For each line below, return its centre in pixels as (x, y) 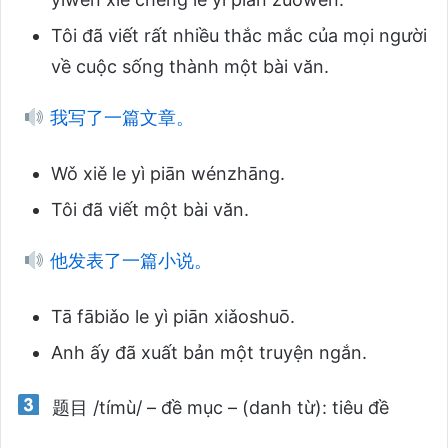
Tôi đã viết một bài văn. (150, 209)
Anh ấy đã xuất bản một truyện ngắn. (209, 352)
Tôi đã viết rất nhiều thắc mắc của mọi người (239, 35)
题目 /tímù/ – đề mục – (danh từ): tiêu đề (217, 407)
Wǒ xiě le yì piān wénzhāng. (168, 173)
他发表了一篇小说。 (128, 260)
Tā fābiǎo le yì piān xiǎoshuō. (173, 316)
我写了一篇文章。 (119, 117)
